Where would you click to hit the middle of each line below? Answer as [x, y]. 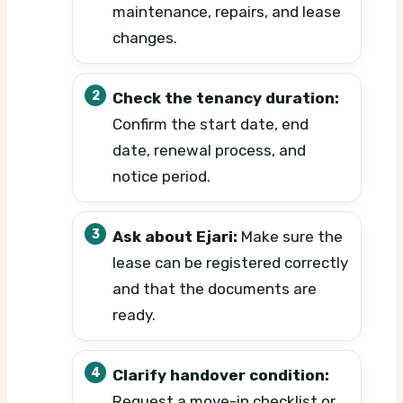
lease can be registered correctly [230, 263]
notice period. [161, 177]
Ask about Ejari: [175, 237]
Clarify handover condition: [221, 376]
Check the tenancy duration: [226, 99]
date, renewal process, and [209, 151]
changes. [145, 38]
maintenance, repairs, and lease [227, 12]
